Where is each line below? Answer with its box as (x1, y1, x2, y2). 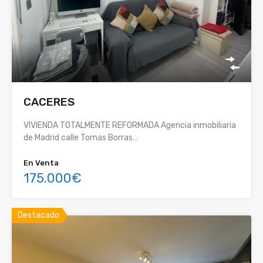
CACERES (23, 95, 75, 109)
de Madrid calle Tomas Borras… (23, 132, 138, 143)
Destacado (18, 210, 59, 220)
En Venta (23, 158, 59, 167)
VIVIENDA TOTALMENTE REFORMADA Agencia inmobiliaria (23, 120, 236, 130)
